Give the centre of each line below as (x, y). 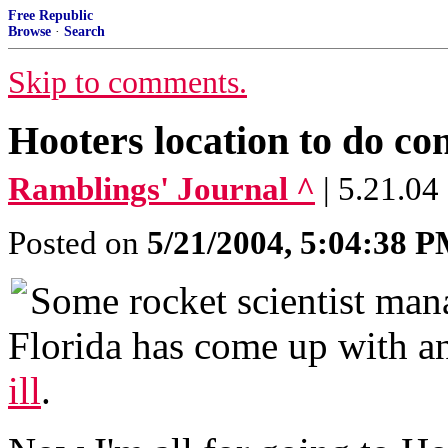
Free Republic (50, 15)
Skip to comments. (127, 82)
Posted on (77, 243)
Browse (29, 31)
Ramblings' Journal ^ (161, 189)
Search (84, 31)
